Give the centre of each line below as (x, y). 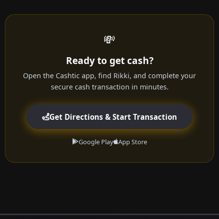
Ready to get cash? (109, 61)
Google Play (96, 142)
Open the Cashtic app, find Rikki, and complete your (109, 76)
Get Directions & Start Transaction (113, 117)
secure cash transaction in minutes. (109, 87)
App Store (132, 142)
